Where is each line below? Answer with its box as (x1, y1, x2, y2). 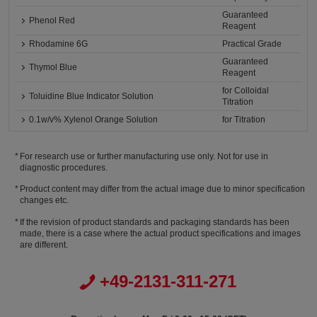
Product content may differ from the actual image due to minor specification (20, 184, 306, 195)
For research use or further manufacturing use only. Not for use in (20, 151, 269, 161)
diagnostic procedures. (19, 163, 108, 173)
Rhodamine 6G (29, 39, 88, 49)
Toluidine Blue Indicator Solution (29, 91, 154, 101)
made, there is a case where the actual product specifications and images (19, 228, 301, 238)
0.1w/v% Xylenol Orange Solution (29, 115, 158, 125)
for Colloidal (222, 86, 270, 96)
